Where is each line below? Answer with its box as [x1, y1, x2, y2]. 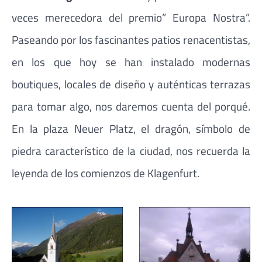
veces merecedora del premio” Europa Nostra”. [12, 8, 250, 26]
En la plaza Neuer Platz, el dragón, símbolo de [12, 119, 250, 137]
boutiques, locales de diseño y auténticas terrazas [12, 75, 250, 92]
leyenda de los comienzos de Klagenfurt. [12, 164, 199, 181]
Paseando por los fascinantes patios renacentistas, [12, 30, 250, 48]
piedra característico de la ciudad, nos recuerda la [12, 142, 250, 159]
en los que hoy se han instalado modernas [12, 53, 250, 70]
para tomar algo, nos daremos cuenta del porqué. [12, 97, 250, 115]
